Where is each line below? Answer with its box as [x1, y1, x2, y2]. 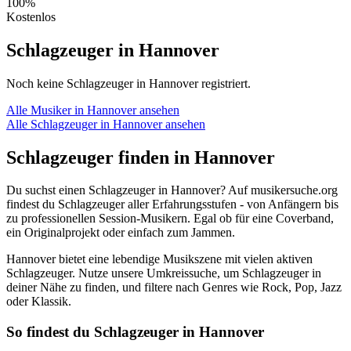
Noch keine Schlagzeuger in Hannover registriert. [6, 76, 251, 90]
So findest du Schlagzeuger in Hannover [6, 324, 264, 341]
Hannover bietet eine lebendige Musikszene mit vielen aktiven [6, 252, 313, 266]
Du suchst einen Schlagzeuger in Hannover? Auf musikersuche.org [6, 183, 338, 197]
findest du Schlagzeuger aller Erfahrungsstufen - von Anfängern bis [6, 197, 338, 212]
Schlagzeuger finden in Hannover [6, 147, 275, 168]
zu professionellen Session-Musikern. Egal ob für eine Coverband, [6, 212, 334, 226]
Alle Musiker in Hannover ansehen [6, 103, 179, 117]
